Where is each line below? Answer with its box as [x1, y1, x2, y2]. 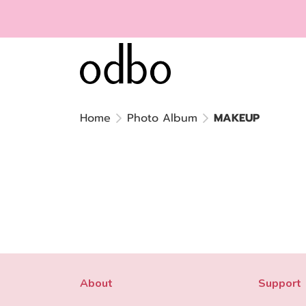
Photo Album [127, 110, 197, 126]
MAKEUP [214, 110, 260, 126]
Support [258, 276, 301, 291]
